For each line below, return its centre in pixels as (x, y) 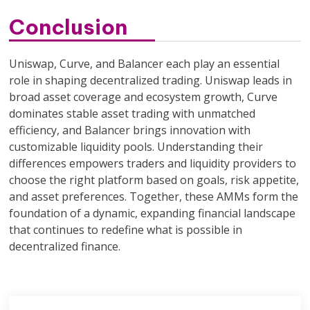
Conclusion (69, 27)
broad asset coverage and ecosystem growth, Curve (144, 97)
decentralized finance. (65, 246)
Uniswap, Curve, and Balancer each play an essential (145, 63)
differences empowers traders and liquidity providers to (153, 163)
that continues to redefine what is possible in (126, 229)
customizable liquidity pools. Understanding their (136, 146)
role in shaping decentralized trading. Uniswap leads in (151, 80)
